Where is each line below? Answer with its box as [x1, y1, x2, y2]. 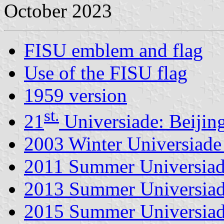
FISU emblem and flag [24, 39, 203, 61]
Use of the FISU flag [24, 61, 187, 83]
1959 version [24, 84, 127, 106]
